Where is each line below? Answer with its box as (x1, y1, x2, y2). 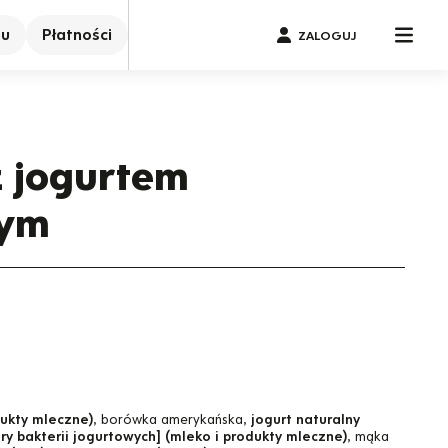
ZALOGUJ (297, 27, 356, 43)
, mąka (346, 428, 389, 446)
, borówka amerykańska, (92, 411, 251, 429)
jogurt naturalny (250, 411, 360, 429)
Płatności (41, 25, 112, 44)
